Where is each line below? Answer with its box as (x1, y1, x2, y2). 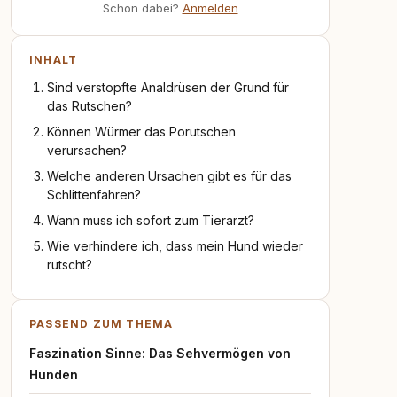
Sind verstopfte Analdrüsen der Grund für (47, 80, 289, 95)
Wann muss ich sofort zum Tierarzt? (47, 213, 254, 228)
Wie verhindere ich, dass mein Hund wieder (47, 238, 303, 253)
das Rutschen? (47, 98, 132, 113)
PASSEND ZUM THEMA (29, 317, 174, 331)
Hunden (29, 367, 78, 382)
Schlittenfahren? (47, 187, 141, 202)
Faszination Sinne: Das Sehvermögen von (29, 346, 291, 361)
